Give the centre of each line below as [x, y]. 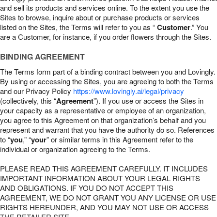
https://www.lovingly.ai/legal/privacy [129, 91]
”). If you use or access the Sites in [148, 101]
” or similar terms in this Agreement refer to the [120, 139]
